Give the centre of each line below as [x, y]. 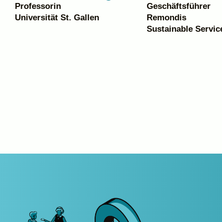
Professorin [38, 6]
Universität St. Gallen [57, 18]
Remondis [166, 18]
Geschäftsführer [178, 6]
